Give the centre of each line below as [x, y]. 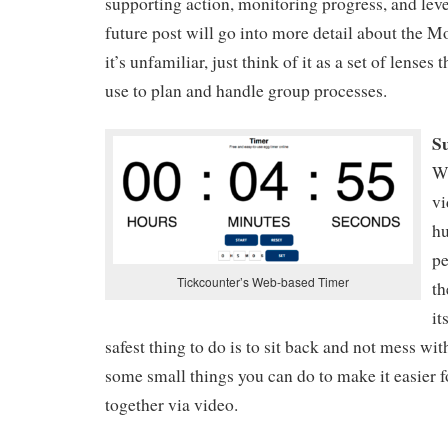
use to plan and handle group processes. [246, 90]
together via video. [171, 404]
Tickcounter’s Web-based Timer [263, 281]
